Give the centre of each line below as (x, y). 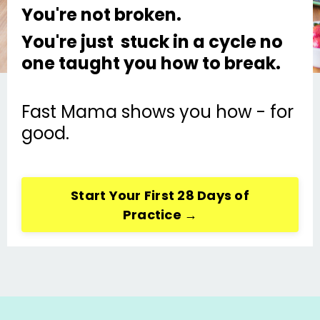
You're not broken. (101, 15)
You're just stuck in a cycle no (152, 42)
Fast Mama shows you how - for (157, 112)
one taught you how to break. (153, 63)
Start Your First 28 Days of (160, 195)
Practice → (160, 214)
